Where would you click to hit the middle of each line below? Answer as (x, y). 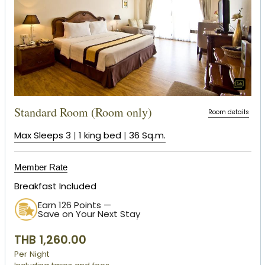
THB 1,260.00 (50, 240)
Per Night (31, 254)
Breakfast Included (55, 186)
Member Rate (41, 167)
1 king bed (100, 135)
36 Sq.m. (147, 135)
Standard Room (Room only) (83, 112)
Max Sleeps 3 (42, 135)
